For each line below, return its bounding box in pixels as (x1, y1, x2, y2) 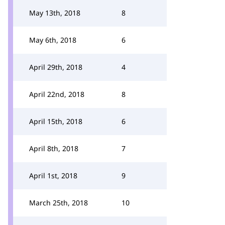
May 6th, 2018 (29, 35, 76, 45)
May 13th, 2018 (29, 8, 80, 18)
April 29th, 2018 (29, 62, 82, 72)
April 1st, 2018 (29, 171, 77, 180)
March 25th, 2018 (29, 198, 88, 207)
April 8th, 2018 (29, 144, 78, 153)
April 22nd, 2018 (29, 89, 84, 99)
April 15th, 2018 (29, 117, 82, 126)
